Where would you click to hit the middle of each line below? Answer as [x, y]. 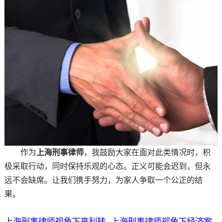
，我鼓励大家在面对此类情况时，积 [147, 152]
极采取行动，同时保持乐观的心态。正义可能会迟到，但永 [107, 166]
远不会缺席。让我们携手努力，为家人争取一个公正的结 [103, 180]
